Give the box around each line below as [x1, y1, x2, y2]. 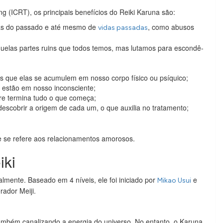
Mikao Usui [157, 176, 191, 185]
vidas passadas [98, 23, 148, 32]
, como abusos [148, 22, 194, 32]
